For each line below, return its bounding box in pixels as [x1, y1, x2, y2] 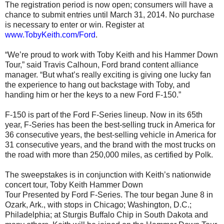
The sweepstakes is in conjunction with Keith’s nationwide [5, 170, 211, 179]
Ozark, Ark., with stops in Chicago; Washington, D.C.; [5, 200, 191, 209]
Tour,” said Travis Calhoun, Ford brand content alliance [5, 60, 198, 69]
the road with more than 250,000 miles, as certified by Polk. [5, 150, 213, 159]
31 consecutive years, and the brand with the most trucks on [5, 140, 215, 149]
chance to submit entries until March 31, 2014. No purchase [5, 10, 214, 19]
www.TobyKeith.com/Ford [5, 30, 95, 39]
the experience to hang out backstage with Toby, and [5, 80, 190, 89]
